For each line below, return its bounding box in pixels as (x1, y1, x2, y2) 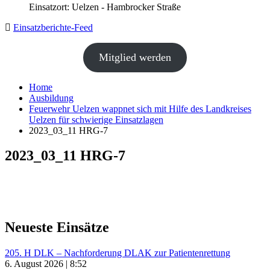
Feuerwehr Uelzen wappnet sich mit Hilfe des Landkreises (29, 103, 251, 114)
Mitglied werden (99, 51, 171, 63)
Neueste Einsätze (5, 219, 109, 236)
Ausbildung (29, 92, 74, 103)
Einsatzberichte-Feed (13, 22, 93, 33)
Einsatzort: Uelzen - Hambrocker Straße (29, 1, 181, 12)
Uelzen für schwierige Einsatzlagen (29, 114, 163, 125)
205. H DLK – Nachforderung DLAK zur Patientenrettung (5, 248, 230, 259)
